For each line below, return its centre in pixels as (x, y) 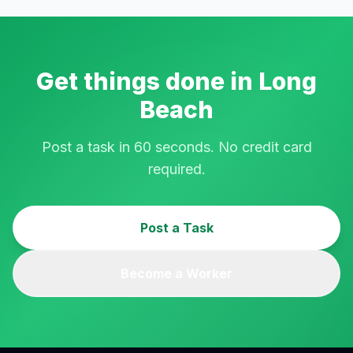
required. (176, 169)
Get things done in (147, 81)
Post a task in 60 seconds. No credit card (176, 147)
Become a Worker (176, 273)
